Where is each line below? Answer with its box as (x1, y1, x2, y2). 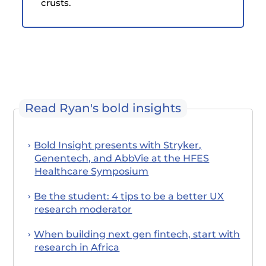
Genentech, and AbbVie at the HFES (34, 152, 210, 164)
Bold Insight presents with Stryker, (34, 139, 202, 151)
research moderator (34, 203, 132, 215)
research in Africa (34, 241, 120, 253)
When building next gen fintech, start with (34, 228, 240, 240)
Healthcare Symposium (34, 165, 149, 177)
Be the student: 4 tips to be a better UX (34, 190, 224, 202)
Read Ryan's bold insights (25, 100, 182, 115)
